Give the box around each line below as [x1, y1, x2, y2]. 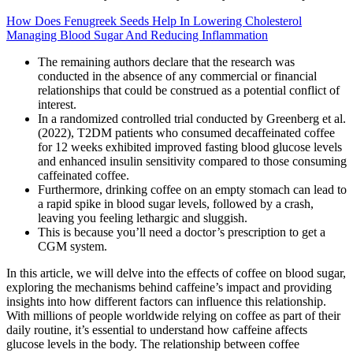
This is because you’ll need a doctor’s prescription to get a [38, 225, 325, 240]
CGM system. [38, 240, 107, 254]
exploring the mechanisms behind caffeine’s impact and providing [6, 281, 332, 295]
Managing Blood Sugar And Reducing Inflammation [6, 28, 268, 43]
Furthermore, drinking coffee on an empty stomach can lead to [38, 183, 347, 197]
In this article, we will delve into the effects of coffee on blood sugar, [6, 266, 346, 281]
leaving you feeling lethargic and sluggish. [38, 211, 247, 225]
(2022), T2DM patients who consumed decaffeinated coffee [38, 126, 335, 140]
